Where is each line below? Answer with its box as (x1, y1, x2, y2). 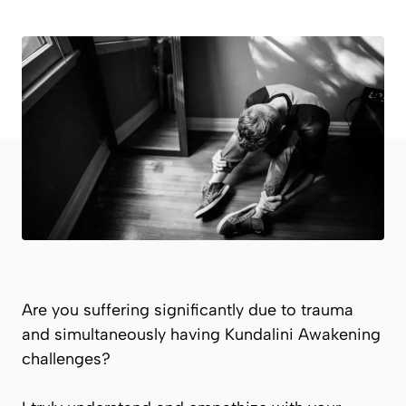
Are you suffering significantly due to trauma (22, 299, 353, 320)
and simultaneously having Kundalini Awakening (22, 324, 381, 344)
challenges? (22, 348, 115, 369)
